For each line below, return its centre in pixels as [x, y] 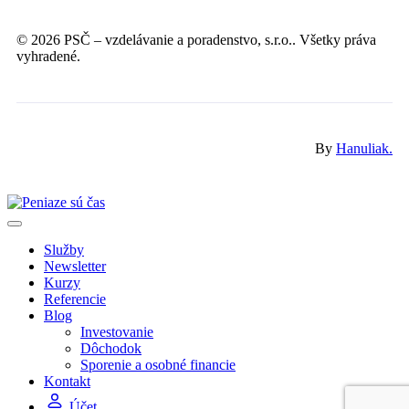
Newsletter [75, 266]
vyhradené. [48, 56]
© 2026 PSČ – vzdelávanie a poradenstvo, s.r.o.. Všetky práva [196, 39]
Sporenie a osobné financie [158, 364]
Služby [64, 249]
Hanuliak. [364, 148]
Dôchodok [111, 348]
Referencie [75, 299]
